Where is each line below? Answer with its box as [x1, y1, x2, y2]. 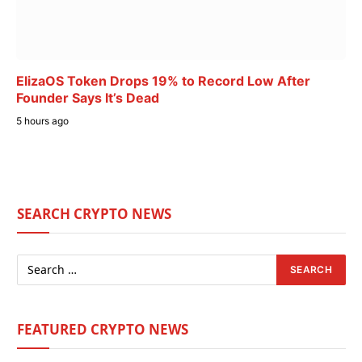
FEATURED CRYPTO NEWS [17, 319, 188, 339]
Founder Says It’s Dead [16, 89, 159, 106]
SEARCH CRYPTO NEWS [17, 204, 171, 223]
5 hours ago [16, 114, 69, 127]
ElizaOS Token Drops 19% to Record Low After [16, 72, 310, 89]
